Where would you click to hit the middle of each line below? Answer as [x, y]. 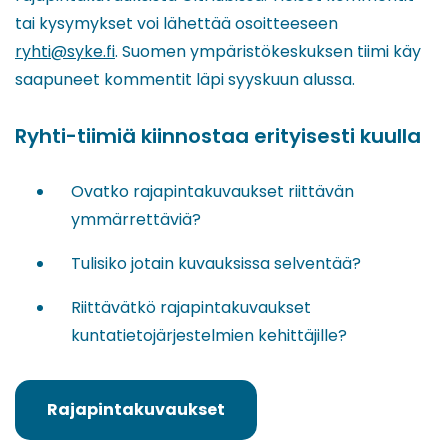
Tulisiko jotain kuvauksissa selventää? [216, 263]
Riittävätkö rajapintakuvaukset [191, 307]
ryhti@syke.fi [65, 51]
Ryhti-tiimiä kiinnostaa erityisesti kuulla [218, 135]
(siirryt [75, 422]
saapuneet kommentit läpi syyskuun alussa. [185, 79]
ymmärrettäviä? [136, 219]
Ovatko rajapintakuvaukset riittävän [212, 191]
